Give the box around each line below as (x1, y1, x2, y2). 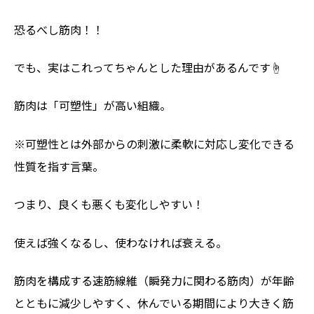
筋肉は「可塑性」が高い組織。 (14, 97, 171, 114)
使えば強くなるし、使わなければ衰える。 (14, 233, 227, 251)
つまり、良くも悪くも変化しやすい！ (14, 196, 204, 213)
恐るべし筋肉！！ (14, 20, 104, 38)
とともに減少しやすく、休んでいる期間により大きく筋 (14, 294, 294, 312)
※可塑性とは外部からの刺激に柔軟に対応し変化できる (14, 135, 294, 152)
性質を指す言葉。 (14, 157, 104, 175)
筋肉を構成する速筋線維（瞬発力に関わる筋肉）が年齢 (14, 272, 294, 289)
